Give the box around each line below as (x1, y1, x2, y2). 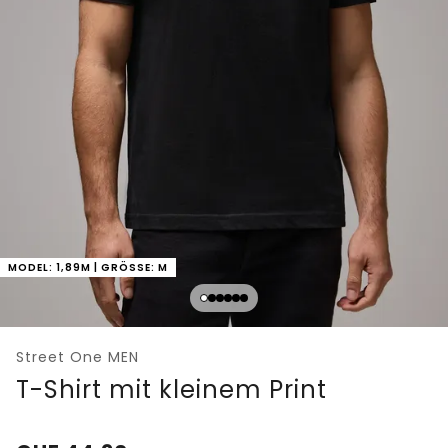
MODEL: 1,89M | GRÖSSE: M (8, 260, 158, 276)
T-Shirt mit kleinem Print (16, 373, 327, 407)
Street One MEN (16, 347, 139, 368)
